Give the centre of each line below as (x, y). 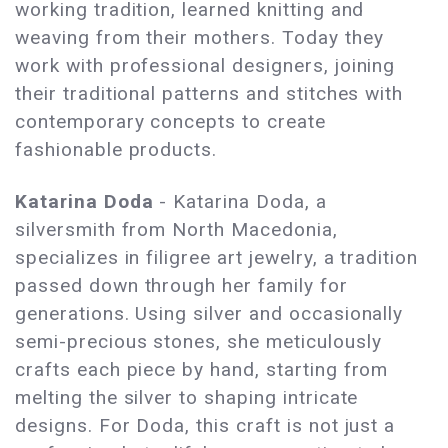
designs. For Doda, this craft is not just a (205, 426)
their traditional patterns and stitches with (209, 94)
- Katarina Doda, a (240, 202)
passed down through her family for (181, 286)
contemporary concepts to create (170, 122)
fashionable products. (119, 150)
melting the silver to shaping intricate (187, 398)
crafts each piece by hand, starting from (202, 370)
